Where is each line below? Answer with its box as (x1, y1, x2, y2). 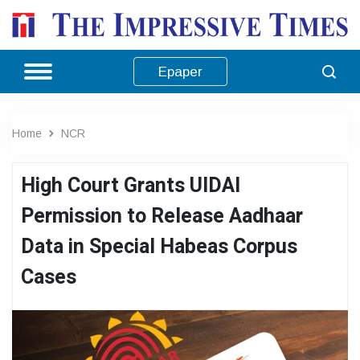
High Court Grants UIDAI (21, 170, 240, 201)
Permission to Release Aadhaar (21, 201, 303, 231)
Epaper (157, 63, 202, 80)
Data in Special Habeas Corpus (21, 231, 297, 262)
